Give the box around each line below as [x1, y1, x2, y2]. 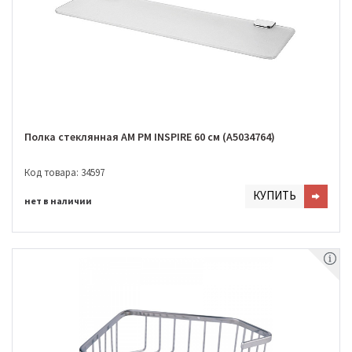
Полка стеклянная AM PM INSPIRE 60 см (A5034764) [24, 130, 275, 145]
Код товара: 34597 [24, 165, 104, 179]
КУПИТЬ [253, 187, 296, 203]
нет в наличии [24, 194, 92, 207]
